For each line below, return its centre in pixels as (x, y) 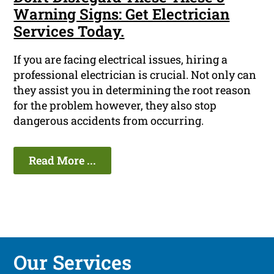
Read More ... (63, 161)
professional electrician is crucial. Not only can (135, 75)
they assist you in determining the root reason (132, 90)
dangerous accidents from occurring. (109, 121)
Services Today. (69, 31)
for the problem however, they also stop (115, 106)
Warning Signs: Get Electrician (122, 14)
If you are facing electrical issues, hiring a (121, 60)
